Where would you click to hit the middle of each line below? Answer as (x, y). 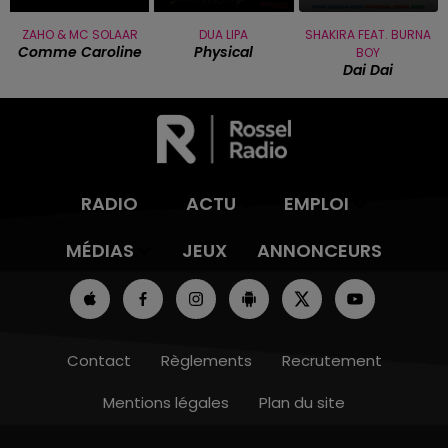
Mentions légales (166, 403)
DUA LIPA (224, 35)
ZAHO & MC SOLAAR (79, 35)
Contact (98, 361)
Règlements (206, 361)
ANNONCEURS (319, 251)
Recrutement (331, 361)
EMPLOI (316, 204)
